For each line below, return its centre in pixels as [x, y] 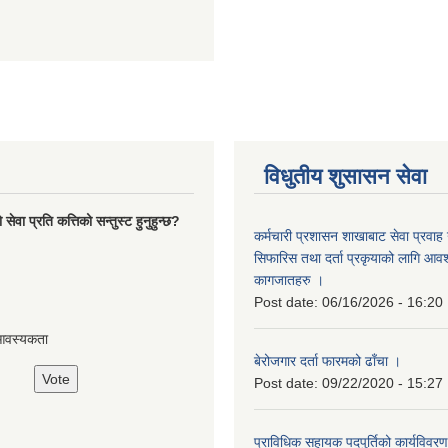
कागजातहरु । [289, 279]
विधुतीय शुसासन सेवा [345, 176]
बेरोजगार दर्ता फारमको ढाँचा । [327, 360]
